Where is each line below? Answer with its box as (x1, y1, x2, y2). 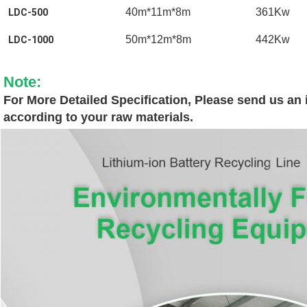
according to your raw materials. (3, 110, 193, 124)
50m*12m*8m (125, 33, 191, 45)
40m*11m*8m (125, 5, 191, 18)
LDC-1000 (8, 34, 53, 45)
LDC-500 (8, 6, 48, 18)
